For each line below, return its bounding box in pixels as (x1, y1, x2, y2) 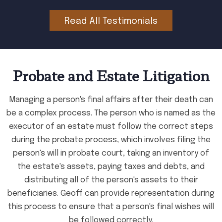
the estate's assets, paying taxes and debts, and (17, 163, 205, 171)
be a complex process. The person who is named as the (6, 109, 216, 117)
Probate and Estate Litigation (12, 65, 210, 85)
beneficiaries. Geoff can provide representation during (7, 189, 215, 198)
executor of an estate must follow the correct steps (9, 122, 213, 131)
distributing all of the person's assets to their (24, 176, 198, 184)
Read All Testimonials (64, 17, 158, 26)
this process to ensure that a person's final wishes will (8, 203, 214, 211)
